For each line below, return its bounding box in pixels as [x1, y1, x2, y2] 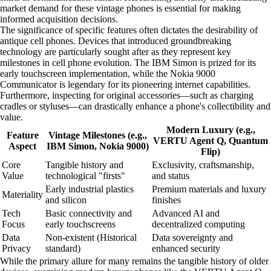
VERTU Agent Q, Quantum [153, 135, 268, 146]
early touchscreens [45, 218, 116, 229]
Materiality [2, 189, 43, 200]
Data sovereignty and [152, 232, 233, 243]
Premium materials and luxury [152, 183, 266, 194]
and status [152, 170, 189, 181]
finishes [152, 194, 181, 205]
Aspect [8, 140, 36, 151]
